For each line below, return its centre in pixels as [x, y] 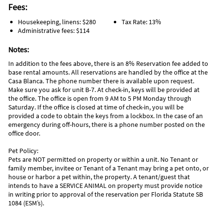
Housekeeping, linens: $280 [57, 22]
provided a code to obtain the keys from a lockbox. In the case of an [106, 116]
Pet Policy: [23, 151]
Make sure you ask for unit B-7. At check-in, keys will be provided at [104, 90]
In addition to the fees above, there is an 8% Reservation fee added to [108, 64]
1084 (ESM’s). [26, 203]
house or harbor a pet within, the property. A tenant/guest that [99, 177]
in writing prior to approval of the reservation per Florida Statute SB [106, 194]
